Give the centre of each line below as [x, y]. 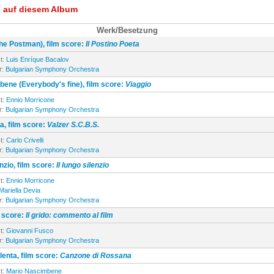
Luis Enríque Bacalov [38, 59]
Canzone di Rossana [96, 256]
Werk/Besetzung [127, 30]
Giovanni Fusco [30, 231]
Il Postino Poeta [113, 44]
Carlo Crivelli [25, 140]
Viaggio [138, 84]
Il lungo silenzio [83, 165]
